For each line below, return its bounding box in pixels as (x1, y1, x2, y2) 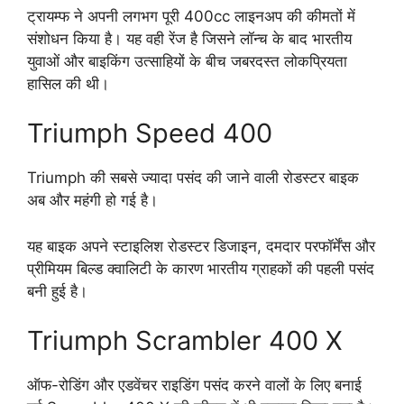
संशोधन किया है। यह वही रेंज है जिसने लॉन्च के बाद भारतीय (27, 29, 352, 48)
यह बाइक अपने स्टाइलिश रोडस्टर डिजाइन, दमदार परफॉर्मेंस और (27, 236, 375, 255)
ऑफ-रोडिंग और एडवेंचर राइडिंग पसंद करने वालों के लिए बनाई (27, 376, 362, 395)
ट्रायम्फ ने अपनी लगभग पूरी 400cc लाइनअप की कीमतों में (27, 6, 355, 25)
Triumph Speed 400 (27, 117, 272, 150)
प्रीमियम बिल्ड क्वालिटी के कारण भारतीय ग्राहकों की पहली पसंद (27, 259, 374, 278)
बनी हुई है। (27, 281, 87, 300)
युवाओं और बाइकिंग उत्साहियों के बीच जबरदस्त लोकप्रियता (27, 51, 347, 70)
